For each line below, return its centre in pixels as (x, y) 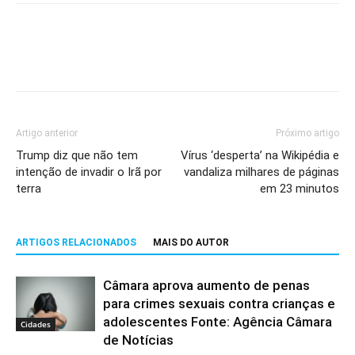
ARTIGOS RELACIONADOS (76, 242)
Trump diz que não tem (77, 155)
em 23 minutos (300, 189)
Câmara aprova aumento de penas (206, 285)
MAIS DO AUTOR (191, 242)
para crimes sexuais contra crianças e (219, 303)
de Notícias (138, 340)
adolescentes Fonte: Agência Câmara (218, 322)
